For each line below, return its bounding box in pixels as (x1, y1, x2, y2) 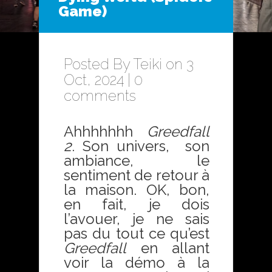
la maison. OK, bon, (64, 181, 209, 199)
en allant (126, 239, 209, 257)
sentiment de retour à (64, 166, 209, 184)
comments (64, 87, 136, 104)
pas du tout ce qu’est (64, 225, 209, 242)
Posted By (64, 55, 133, 73)
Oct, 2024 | (64, 71, 134, 89)
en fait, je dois (64, 195, 209, 213)
